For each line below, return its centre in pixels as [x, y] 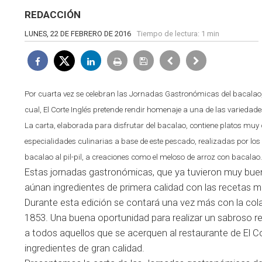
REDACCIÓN [53, 15]
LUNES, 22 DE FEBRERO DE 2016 [78, 34]
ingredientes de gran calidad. [85, 248]
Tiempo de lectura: [169, 34]
